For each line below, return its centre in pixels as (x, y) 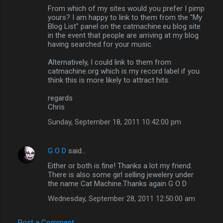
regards (60, 98)
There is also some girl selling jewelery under (121, 174)
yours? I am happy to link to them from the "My (125, 17)
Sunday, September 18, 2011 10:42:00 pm (114, 122)
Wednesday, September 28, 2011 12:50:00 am (121, 198)
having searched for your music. (100, 44)
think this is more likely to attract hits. (109, 80)
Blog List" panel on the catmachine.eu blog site (124, 26)
